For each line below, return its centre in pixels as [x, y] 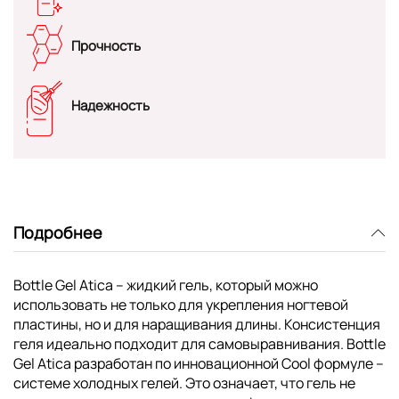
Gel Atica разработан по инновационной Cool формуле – [199, 363]
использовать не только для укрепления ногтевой [181, 304]
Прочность [106, 45]
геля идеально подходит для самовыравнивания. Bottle [199, 343]
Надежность [110, 106]
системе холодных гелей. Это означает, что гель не [184, 383]
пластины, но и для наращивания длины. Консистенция [197, 324]
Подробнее [58, 233]
